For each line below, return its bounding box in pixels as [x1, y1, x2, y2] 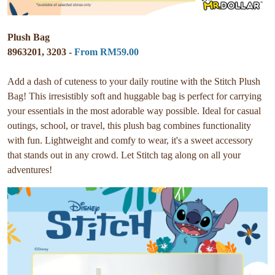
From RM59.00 [74, 46, 139, 57]
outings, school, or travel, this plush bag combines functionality [7, 120, 251, 131]
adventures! [7, 164, 52, 175]
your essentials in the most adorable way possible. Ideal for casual [7, 105, 261, 116]
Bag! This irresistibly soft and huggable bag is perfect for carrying [7, 90, 261, 101]
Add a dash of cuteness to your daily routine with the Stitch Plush [7, 76, 260, 87]
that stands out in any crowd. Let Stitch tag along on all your [7, 149, 241, 160]
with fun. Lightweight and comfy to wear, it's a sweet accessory [7, 134, 253, 145]
